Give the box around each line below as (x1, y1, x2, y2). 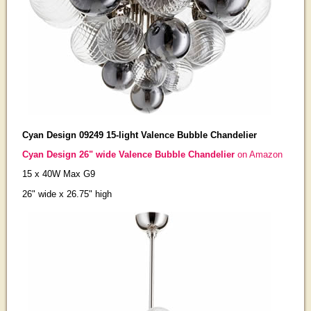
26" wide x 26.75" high (22, 188, 112, 199)
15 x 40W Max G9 (22, 169, 95, 180)
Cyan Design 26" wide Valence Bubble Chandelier (22, 149, 235, 160)
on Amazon (234, 149, 283, 160)
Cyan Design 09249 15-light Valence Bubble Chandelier (22, 129, 257, 140)
